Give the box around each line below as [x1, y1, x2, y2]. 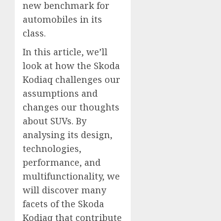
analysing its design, [23, 129, 112, 141]
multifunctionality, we [23, 170, 120, 182]
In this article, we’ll [23, 46, 108, 58]
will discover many [23, 184, 106, 196]
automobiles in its [23, 13, 102, 25]
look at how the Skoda [23, 60, 120, 72]
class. [23, 27, 46, 39]
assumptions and [23, 87, 98, 99]
